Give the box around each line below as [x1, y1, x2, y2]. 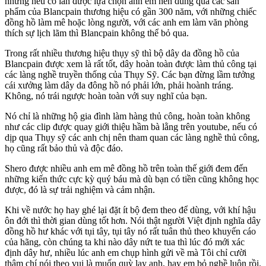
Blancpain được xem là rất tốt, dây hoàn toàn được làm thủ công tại [5, 58, 256, 69]
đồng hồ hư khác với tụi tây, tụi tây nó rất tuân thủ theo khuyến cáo [5, 226, 256, 236]
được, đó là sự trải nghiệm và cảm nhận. [5, 184, 155, 195]
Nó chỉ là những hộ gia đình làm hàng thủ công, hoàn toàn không [5, 110, 250, 121]
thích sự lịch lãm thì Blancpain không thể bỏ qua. [5, 27, 189, 38]
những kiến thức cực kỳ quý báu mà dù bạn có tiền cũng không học [5, 173, 259, 184]
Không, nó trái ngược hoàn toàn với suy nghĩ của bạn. [5, 90, 207, 101]
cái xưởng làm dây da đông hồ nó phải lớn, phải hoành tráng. [5, 80, 233, 90]
